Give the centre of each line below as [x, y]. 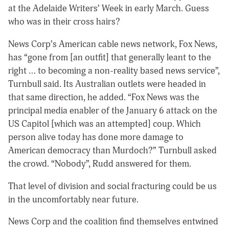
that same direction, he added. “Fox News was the [104, 97]
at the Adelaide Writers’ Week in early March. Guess [109, 8]
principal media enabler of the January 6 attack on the [113, 110]
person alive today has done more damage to [96, 137]
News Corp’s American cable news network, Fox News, [113, 44]
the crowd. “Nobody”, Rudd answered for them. [102, 164]
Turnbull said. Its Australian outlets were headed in [107, 84]
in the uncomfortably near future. [75, 199]
